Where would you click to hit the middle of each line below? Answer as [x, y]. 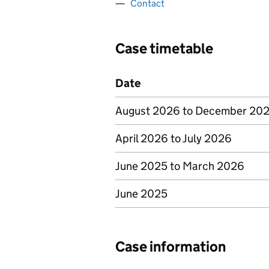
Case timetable [164, 48]
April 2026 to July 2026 [174, 138]
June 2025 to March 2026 [180, 166]
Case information [171, 246]
